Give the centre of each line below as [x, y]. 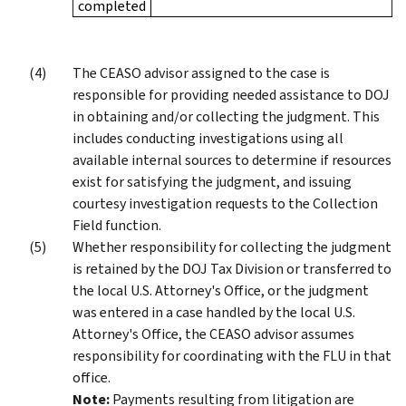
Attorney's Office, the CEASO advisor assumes [213, 333]
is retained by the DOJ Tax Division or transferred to [232, 268]
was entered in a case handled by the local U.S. [214, 312]
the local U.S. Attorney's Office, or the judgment [221, 290]
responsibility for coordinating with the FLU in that [232, 355]
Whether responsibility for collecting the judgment [232, 246]
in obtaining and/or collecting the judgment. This [226, 116]
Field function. [117, 225]
